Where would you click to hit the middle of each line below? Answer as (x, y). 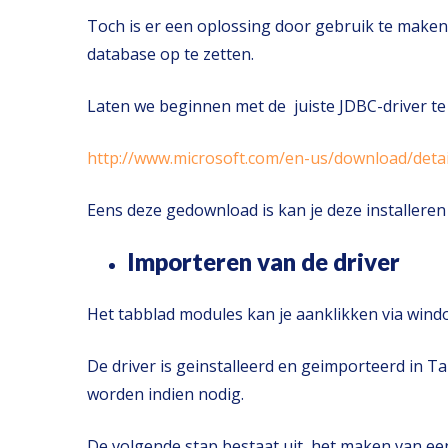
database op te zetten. (170, 54)
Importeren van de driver (263, 261)
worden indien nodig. (165, 394)
